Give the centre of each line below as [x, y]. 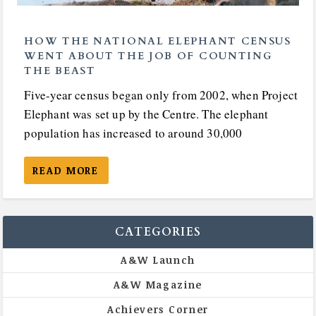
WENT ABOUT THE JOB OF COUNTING [148, 56]
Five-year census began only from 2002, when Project [161, 95]
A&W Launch [158, 260]
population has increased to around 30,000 [133, 133]
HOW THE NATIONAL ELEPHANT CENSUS [158, 41]
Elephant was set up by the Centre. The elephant [146, 114]
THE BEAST [60, 71]
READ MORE [66, 170]
